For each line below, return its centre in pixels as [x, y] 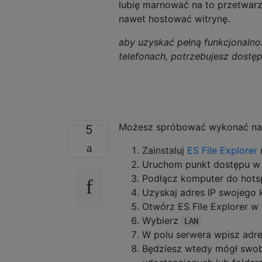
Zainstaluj [165, 150]
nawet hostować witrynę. [174, 18]
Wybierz [162, 220]
